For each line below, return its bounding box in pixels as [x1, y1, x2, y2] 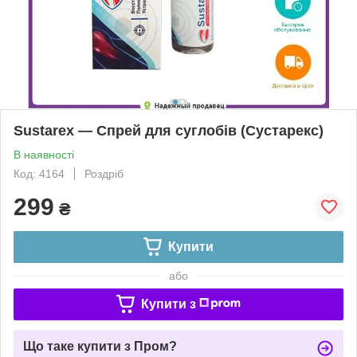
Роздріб [84, 167, 124, 180]
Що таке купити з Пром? [23, 339, 177, 353]
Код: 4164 [14, 167, 65, 180]
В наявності [14, 147, 74, 161]
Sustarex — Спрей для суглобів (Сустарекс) [14, 122, 324, 139]
